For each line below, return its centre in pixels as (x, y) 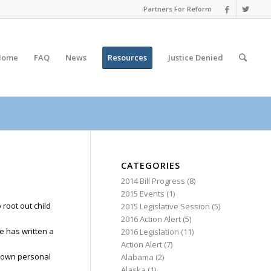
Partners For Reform (178, 9)
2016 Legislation (150, 232)
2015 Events (143, 194)
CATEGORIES (151, 165)
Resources (128, 57)
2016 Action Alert (151, 219)
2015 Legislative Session (166, 206)
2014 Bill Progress (153, 181)
